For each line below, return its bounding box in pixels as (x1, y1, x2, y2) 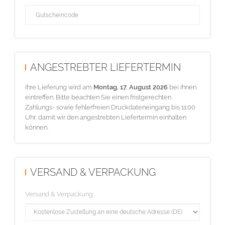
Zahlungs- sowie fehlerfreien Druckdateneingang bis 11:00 (25, 103, 195, 111)
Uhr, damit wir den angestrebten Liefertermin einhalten (25, 113, 186, 121)
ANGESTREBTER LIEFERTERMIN (30, 61, 181, 74)
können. (25, 123, 48, 131)
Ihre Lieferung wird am (25, 83, 93, 91)
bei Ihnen (168, 83, 196, 91)
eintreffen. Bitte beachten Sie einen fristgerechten (25, 93, 171, 101)
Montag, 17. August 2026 (93, 83, 168, 91)
